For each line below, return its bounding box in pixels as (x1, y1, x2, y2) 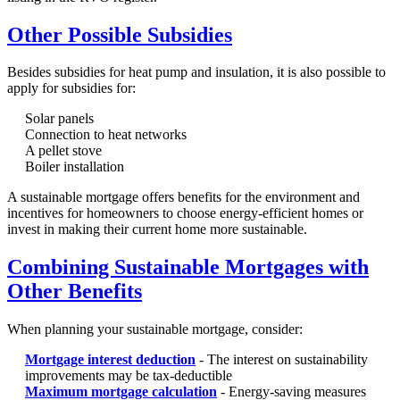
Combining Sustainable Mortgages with (7, 255, 369, 279)
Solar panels (25, 111, 94, 127)
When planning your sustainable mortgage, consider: (7, 321, 303, 337)
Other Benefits (7, 279, 142, 304)
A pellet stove (25, 143, 102, 159)
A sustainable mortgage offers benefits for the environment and (7, 189, 360, 205)
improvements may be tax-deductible (25, 368, 232, 384)
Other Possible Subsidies (7, 22, 232, 46)
